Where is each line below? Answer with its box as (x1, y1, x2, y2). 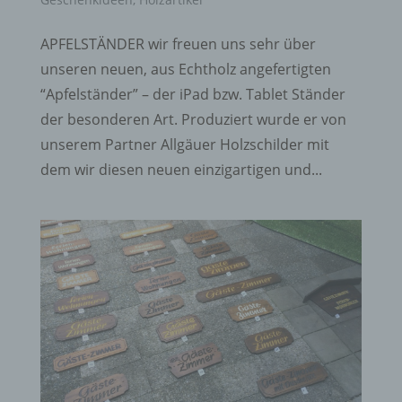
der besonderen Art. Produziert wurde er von (39, 109, 346, 129)
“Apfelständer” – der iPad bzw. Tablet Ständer (39, 84, 345, 104)
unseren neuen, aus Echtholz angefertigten (39, 59, 331, 79)
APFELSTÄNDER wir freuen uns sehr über (39, 34, 316, 54)
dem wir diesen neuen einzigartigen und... (39, 160, 322, 179)
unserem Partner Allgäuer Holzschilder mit (39, 135, 329, 154)
